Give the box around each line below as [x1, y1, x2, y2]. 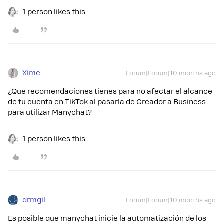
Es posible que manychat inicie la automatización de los [8, 214, 206, 223]
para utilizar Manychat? [8, 108, 92, 117]
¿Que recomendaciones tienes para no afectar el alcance [8, 87, 212, 96]
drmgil [22, 196, 45, 204]
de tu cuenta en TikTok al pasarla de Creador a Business [8, 98, 206, 106]
